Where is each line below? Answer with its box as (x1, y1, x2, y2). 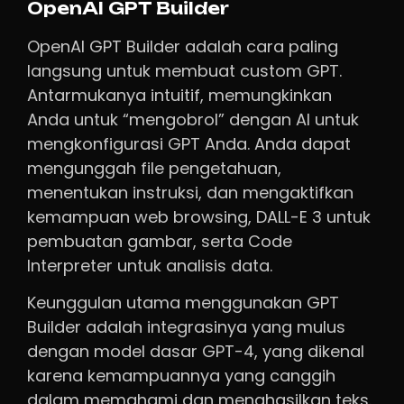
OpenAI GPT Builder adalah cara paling (27, 34, 338, 58)
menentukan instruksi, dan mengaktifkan (27, 180, 353, 204)
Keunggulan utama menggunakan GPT (27, 291, 339, 315)
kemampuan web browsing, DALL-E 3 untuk (27, 205, 371, 228)
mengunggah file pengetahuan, (27, 156, 281, 179)
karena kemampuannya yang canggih (27, 364, 335, 388)
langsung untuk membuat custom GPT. (27, 59, 342, 82)
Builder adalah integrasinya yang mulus (27, 316, 345, 339)
